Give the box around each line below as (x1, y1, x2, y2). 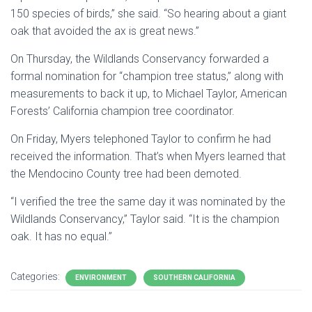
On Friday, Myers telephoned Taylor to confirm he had (10, 132, 271, 146)
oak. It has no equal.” (10, 230, 112, 243)
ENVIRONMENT (75, 274, 127, 281)
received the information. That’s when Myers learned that (10, 150, 286, 163)
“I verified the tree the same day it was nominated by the (10, 195, 286, 208)
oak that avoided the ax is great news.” (10, 24, 199, 38)
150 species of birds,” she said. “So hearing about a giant (10, 7, 286, 20)
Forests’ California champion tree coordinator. (10, 104, 235, 118)
